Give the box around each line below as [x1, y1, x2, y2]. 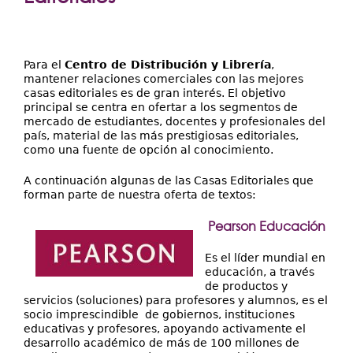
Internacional [143, 113, 210, 126]
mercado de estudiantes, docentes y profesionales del [24, 115, 325, 128]
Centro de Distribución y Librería [65, 58, 271, 71]
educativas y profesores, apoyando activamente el [24, 322, 306, 335]
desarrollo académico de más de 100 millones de [24, 336, 299, 349]
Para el [24, 58, 65, 71]
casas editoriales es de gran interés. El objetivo [24, 87, 286, 99]
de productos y [205, 280, 288, 292]
